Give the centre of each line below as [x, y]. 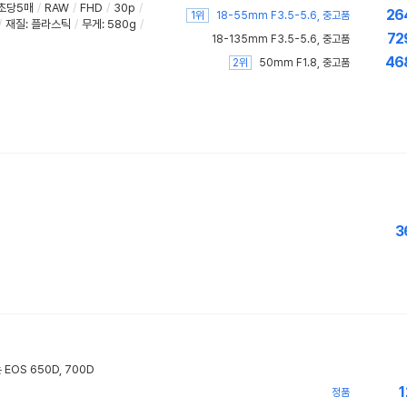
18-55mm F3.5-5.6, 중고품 [283, 15]
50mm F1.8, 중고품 [304, 63]
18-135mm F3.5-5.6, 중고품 [280, 39]
